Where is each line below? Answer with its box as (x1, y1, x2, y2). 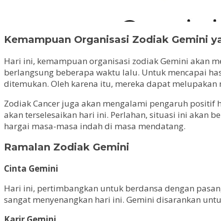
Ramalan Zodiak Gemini (4, 141, 129, 153)
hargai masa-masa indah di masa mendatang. (4, 120, 185, 132)
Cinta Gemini (4, 163, 58, 175)
